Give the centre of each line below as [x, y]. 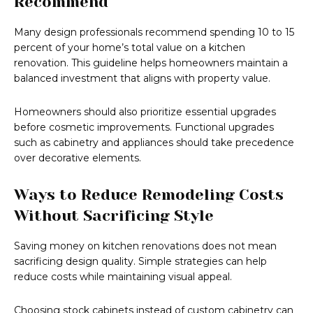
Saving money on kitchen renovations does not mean [145, 246]
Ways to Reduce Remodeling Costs [149, 195]
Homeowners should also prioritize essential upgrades [145, 112]
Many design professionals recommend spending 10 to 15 [154, 32]
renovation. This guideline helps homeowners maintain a [151, 63]
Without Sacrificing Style [114, 216]
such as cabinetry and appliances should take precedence [154, 143]
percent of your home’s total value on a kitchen [130, 48]
